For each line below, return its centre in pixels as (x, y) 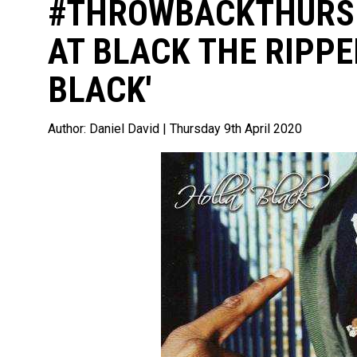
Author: (69, 129)
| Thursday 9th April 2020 (232, 129)
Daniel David (126, 129)
